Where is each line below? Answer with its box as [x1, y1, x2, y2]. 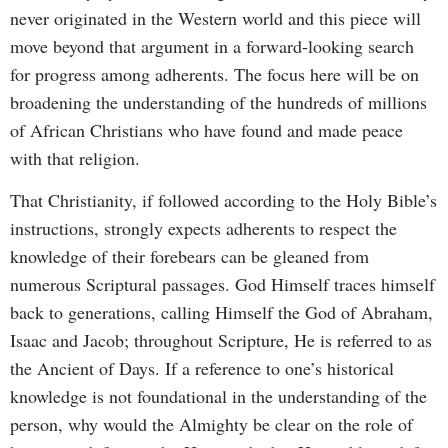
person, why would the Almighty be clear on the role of [10, 412, 413, 437]
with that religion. [10, 145, 140, 170]
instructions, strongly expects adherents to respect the [10, 216, 397, 241]
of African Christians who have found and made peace [10, 117, 403, 142]
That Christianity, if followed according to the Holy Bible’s [10, 188, 437, 213]
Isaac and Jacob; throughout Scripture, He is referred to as [10, 328, 432, 353]
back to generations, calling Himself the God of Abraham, [10, 300, 433, 325]
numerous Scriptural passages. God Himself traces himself [10, 272, 435, 297]
